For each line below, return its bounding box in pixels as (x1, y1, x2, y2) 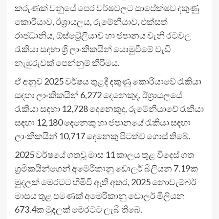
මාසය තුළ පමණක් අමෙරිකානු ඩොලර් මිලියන (15, 190, 185, 201)
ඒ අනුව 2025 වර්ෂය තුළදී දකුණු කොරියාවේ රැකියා (15, 76, 201, 87)
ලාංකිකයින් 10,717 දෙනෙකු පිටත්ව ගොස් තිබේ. (15, 131, 191, 142)
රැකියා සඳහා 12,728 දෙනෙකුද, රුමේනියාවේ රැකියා (15, 103, 204, 114)
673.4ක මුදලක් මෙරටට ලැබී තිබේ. (15, 204, 142, 215)
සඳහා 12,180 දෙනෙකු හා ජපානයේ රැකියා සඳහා (15, 117, 191, 128)
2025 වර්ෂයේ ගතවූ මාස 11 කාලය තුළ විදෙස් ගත (15, 149, 194, 160)
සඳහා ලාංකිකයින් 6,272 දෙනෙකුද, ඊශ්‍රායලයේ (15, 89, 182, 101)
